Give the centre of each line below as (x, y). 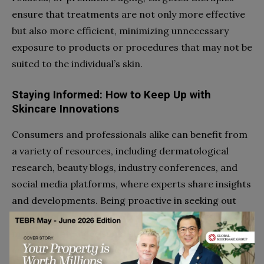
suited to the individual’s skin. (77, 63)
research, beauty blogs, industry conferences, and (125, 167)
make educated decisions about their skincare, (116, 233)
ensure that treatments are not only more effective (128, 14)
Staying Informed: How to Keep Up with (111, 95)
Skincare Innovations (65, 109)
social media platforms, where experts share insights (131, 184)
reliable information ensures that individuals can (121, 217)
